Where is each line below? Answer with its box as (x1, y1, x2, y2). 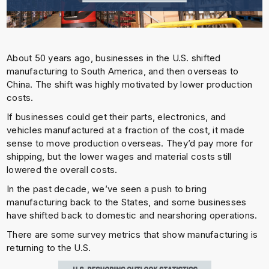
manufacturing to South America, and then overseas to (7, 65, 239, 77)
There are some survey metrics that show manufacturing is (7, 229, 258, 240)
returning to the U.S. (7, 242, 91, 253)
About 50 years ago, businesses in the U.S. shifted (7, 52, 221, 64)
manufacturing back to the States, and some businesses (7, 196, 247, 208)
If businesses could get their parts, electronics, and (7, 111, 226, 122)
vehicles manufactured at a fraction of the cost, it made (7, 124, 245, 136)
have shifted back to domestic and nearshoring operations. (7, 210, 258, 221)
